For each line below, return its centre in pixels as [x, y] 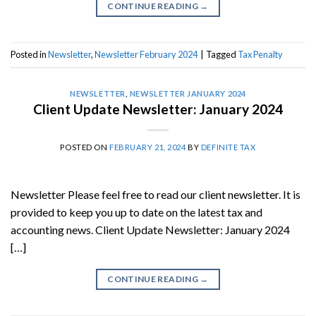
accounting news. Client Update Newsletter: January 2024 [150, 230]
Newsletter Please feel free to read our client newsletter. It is [156, 195]
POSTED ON [85, 147]
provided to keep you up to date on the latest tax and [136, 212]
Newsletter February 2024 [146, 54]
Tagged [222, 54]
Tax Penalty [260, 54]
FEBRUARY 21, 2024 [148, 147]
